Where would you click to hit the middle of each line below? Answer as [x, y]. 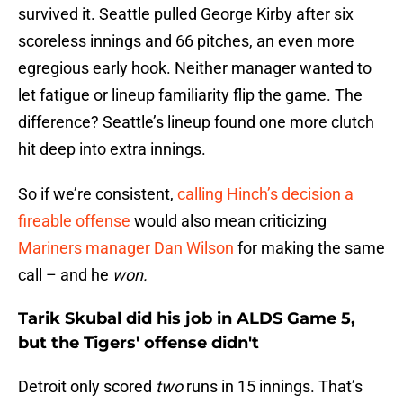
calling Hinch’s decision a [265, 194]
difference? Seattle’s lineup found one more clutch [196, 122]
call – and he [65, 275]
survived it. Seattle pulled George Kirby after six [186, 14]
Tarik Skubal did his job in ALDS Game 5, [187, 319]
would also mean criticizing [228, 221]
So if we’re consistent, [98, 194]
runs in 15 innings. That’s [274, 387]
